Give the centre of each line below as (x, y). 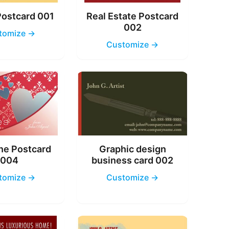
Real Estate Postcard (133, 16)
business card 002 (133, 160)
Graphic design (132, 149)
